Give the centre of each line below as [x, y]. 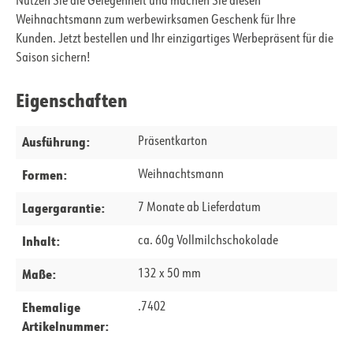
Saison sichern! [53, 59]
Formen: [45, 175]
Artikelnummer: [65, 326]
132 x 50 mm [169, 275]
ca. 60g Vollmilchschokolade [208, 242]
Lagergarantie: [63, 208]
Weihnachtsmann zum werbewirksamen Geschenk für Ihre [156, 21]
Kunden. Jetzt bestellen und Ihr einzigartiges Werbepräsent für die [175, 40]
